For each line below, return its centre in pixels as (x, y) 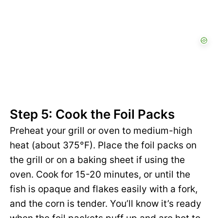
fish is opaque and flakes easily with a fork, (104, 189)
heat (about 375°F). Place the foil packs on (103, 145)
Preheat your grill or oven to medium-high (101, 131)
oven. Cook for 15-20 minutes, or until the (100, 175)
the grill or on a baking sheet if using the (97, 160)
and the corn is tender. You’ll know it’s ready (106, 204)
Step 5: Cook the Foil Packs (92, 114)
